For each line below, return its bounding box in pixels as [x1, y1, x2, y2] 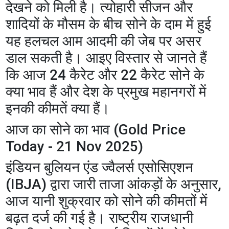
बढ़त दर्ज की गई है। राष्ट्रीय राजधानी [6, 209, 194, 226]
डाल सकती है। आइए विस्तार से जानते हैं [6, 49, 208, 66]
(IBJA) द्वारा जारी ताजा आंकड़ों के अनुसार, [6, 175, 222, 193]
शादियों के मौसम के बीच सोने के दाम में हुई [6, 15, 212, 33]
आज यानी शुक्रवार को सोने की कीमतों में [6, 192, 208, 210]
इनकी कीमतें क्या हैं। [6, 100, 110, 117]
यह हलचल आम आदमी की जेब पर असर [6, 32, 202, 50]
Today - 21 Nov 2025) [6, 138, 144, 155]
